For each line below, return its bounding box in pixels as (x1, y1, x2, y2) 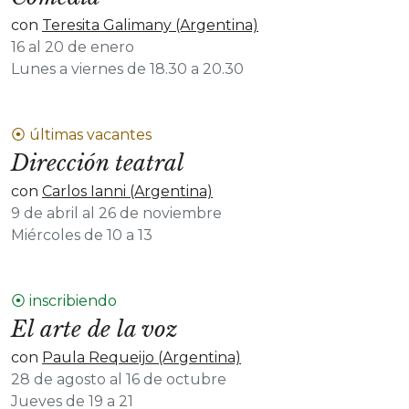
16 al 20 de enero (11, 38, 134, 56)
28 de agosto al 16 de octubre (11, 371, 226, 388)
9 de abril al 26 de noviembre (11, 204, 222, 222)
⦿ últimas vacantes (11, 126, 152, 143)
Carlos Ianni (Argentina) (42, 183, 213, 200)
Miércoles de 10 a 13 (11, 226, 152, 244)
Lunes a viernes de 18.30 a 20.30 (11, 60, 244, 78)
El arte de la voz (11, 316, 177, 342)
